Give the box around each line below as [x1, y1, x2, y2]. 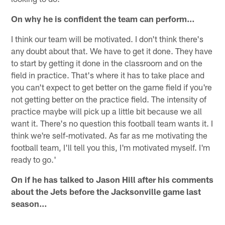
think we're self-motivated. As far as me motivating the [11, 130, 208, 140]
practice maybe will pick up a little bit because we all [11, 105, 202, 116]
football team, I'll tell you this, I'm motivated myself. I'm [11, 142, 210, 152]
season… [11, 198, 48, 208]
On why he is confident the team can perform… [11, 13, 195, 24]
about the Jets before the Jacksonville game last [11, 186, 201, 196]
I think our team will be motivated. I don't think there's [11, 33, 204, 44]
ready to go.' [11, 154, 57, 164]
